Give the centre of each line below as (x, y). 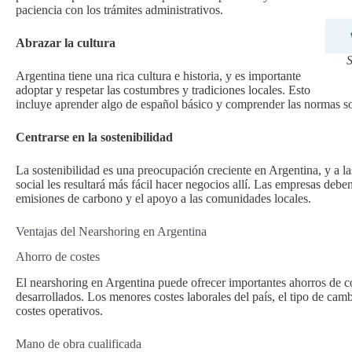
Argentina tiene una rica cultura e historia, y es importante (158, 75)
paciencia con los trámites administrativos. (119, 9)
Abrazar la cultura (66, 42)
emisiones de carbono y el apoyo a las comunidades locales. (163, 198)
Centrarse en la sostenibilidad (94, 137)
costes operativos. (59, 311)
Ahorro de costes (58, 257)
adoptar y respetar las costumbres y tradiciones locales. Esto (163, 90)
